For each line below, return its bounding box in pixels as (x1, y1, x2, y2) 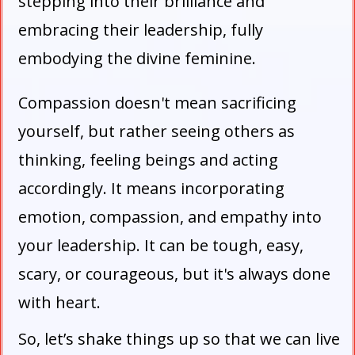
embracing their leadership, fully (18, 19, 263, 40)
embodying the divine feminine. (18, 48, 256, 69)
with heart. (18, 292, 101, 313)
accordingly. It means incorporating (18, 177, 284, 199)
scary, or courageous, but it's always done (18, 263, 330, 284)
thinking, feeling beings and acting (18, 149, 278, 170)
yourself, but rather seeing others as (18, 120, 295, 142)
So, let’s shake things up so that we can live (18, 328, 340, 349)
